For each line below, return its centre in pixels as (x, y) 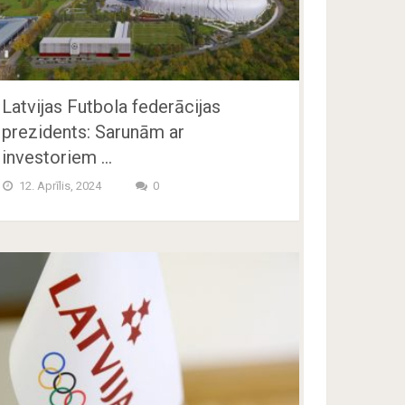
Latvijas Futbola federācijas (112, 107)
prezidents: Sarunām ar (94, 132)
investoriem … (57, 158)
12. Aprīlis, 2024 (59, 186)
